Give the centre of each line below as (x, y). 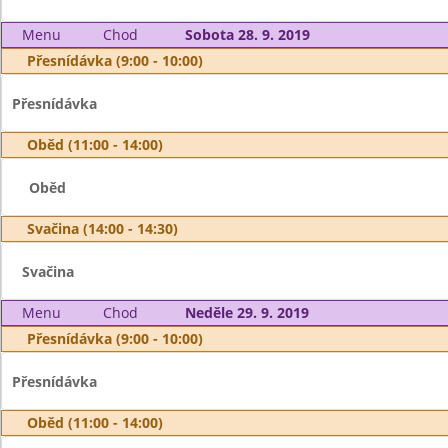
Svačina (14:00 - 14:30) (102, 228)
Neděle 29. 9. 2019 (246, 312)
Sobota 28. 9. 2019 (247, 34)
